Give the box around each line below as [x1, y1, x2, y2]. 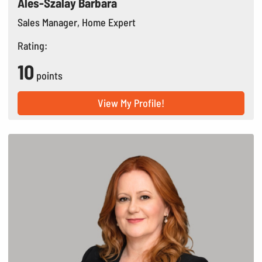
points [36, 69, 63, 82]
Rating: [18, 39, 48, 53]
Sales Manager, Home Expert [18, 16, 136, 29]
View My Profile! [98, 96, 164, 110]
